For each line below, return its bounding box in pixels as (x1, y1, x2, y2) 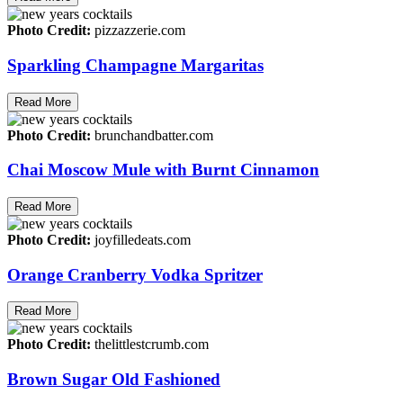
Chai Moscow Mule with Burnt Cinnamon (7, 160, 319, 180)
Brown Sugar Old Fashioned (7, 370, 220, 390)
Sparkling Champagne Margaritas (7, 55, 264, 75)
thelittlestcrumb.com (91, 336, 209, 353)
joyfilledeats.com (91, 231, 191, 247)
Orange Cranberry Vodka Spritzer (7, 264, 263, 284)
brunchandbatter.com (91, 127, 213, 143)
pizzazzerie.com (91, 22, 185, 39)
